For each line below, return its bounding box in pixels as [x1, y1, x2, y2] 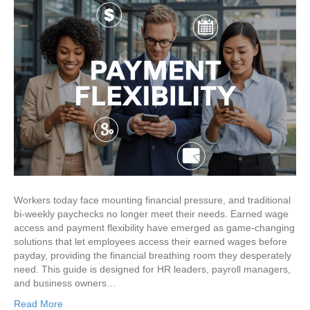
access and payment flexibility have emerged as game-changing [14, 221, 295, 233]
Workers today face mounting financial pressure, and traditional [14, 194, 291, 206]
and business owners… [14, 277, 116, 289]
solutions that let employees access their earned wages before [14, 235, 287, 247]
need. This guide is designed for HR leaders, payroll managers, [14, 263, 291, 275]
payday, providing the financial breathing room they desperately [14, 249, 291, 261]
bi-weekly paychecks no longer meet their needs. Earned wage [14, 208, 289, 219]
